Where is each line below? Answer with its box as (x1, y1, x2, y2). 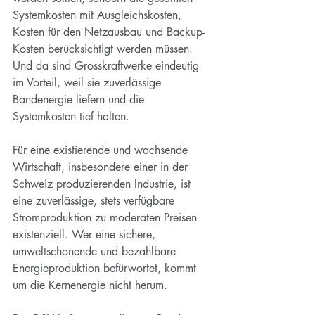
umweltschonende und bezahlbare (13, 244, 179, 259)
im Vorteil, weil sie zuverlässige (13, 75, 165, 90)
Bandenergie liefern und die (13, 92, 148, 107)
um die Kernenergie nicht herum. (13, 278, 167, 292)
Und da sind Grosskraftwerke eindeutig (13, 58, 202, 73)
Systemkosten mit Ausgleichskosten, (13, 8, 185, 22)
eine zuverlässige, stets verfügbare (13, 193, 178, 208)
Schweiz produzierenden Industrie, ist (13, 176, 194, 191)
